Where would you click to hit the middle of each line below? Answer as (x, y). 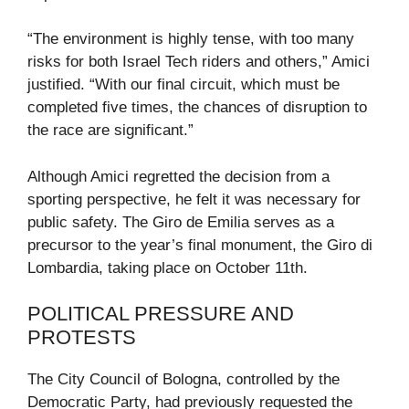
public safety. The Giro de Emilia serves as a (181, 222)
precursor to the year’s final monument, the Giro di (200, 245)
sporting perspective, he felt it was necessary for (194, 199)
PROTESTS (82, 338)
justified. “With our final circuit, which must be (184, 85)
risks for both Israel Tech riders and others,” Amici (199, 62)
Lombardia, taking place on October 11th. (168, 267)
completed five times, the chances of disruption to (197, 108)
